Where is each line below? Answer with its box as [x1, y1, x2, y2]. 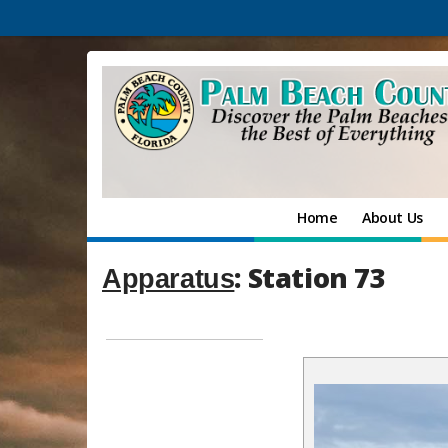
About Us [362, 208, 423, 227]
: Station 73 [234, 259, 386, 296]
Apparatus [102, 264, 235, 294]
